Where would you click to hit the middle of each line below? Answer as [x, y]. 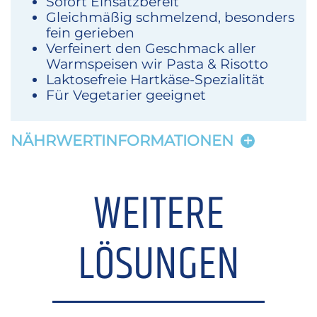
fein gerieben [90, 33]
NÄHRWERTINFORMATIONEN [122, 141]
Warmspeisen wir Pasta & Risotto [157, 64]
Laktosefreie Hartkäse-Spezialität [155, 80]
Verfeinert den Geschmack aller [151, 48]
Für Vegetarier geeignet [126, 95]
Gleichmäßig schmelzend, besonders [170, 17]
